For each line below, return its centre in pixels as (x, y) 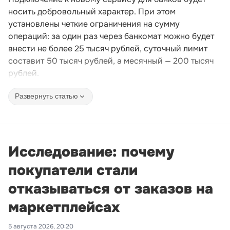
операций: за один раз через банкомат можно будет (111, 36)
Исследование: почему (91, 152)
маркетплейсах (64, 207)
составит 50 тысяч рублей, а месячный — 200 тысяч (111, 61)
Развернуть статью (46, 96)
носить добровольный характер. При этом (92, 11)
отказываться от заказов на (111, 189)
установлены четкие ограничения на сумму (94, 24)
